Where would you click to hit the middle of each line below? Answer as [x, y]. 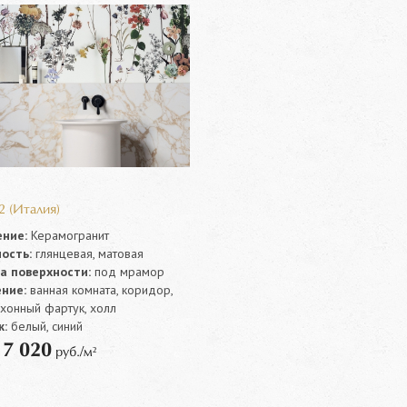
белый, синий [45, 326]
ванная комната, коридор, [99, 289]
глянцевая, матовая [87, 253]
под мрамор [127, 271]
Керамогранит [68, 235]
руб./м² [74, 352]
